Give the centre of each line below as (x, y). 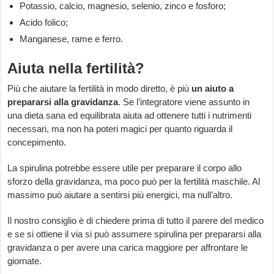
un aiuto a (213, 89)
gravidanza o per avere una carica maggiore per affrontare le (128, 248)
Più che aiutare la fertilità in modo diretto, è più (100, 89)
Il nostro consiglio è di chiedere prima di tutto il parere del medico (136, 221)
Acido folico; (44, 23)
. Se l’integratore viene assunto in (184, 102)
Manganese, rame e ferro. (72, 39)
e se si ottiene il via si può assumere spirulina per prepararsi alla (135, 234)
